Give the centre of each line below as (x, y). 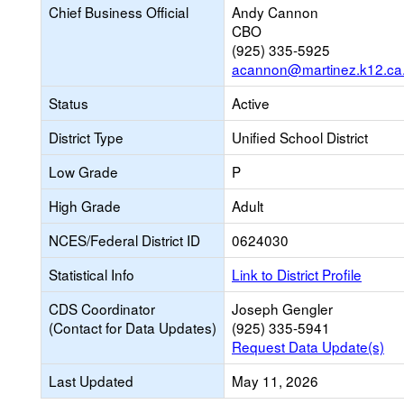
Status (69, 103)
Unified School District (300, 137)
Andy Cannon (275, 12)
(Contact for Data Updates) (133, 327)
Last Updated (91, 381)
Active (251, 103)
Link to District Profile (297, 274)
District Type (86, 137)
